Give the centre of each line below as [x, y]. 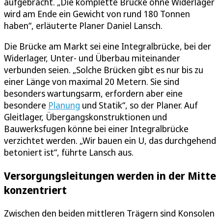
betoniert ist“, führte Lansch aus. [69, 152]
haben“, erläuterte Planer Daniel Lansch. [83, 25]
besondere [26, 105]
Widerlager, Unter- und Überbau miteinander [92, 58]
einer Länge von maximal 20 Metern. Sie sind [92, 81]
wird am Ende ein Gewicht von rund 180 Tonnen [97, 14]
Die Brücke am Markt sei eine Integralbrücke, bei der [108, 46]
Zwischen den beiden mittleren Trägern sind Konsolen [109, 213]
